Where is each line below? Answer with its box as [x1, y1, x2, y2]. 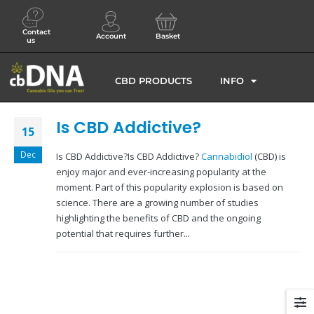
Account [96, 32, 127, 41]
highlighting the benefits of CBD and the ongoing [56, 211, 261, 224]
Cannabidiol [201, 149, 254, 163]
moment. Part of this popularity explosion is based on [56, 180, 283, 193]
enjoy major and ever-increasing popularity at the [56, 165, 266, 178]
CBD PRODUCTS [115, 75, 193, 86]
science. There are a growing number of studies [56, 196, 259, 209]
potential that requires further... [56, 226, 190, 240]
